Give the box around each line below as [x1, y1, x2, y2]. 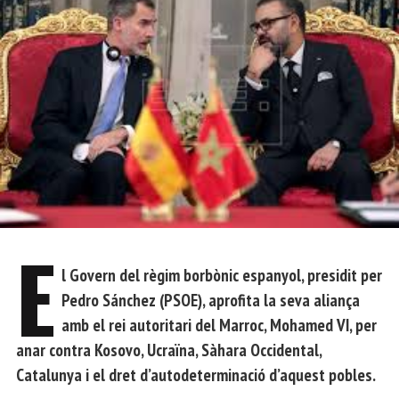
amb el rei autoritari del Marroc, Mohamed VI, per [61, 313, 378, 337]
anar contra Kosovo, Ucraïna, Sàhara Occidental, [16, 338, 322, 362]
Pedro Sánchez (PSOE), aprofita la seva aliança [61, 289, 361, 312]
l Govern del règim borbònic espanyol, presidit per [61, 264, 383, 287]
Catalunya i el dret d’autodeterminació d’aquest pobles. [16, 363, 376, 387]
